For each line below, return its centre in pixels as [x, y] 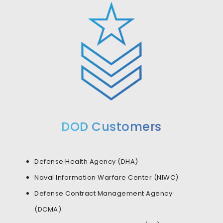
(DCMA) [48, 210]
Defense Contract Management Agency [103, 194]
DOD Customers [111, 127]
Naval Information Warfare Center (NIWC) [107, 178]
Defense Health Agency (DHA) [86, 162]
